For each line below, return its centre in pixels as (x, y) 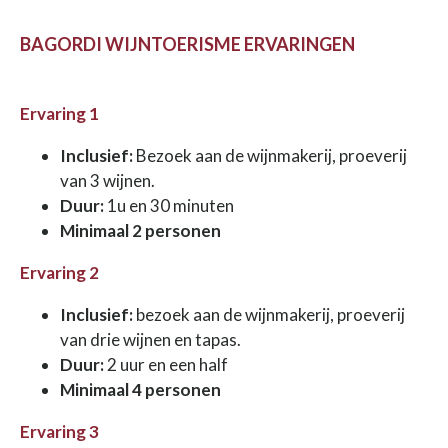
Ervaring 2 (61, 272)
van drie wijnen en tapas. (152, 339)
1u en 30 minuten (169, 205)
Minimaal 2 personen (140, 230)
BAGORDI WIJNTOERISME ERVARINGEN (187, 43)
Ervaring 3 (59, 431)
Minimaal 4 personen (140, 389)
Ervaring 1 (61, 113)
